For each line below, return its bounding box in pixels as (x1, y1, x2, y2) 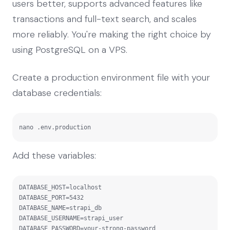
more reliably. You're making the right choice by (12, 28, 211, 41)
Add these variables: (12, 149, 96, 162)
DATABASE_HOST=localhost (19, 183, 102, 191)
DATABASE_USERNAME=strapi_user (19, 214, 123, 222)
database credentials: (12, 86, 102, 99)
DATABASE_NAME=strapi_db (19, 204, 102, 212)
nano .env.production (19, 123, 91, 131)
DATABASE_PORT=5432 (19, 194, 84, 201)
